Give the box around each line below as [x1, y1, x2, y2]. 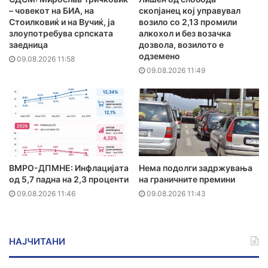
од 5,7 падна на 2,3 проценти [9, 174, 129, 185]
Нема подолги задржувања [139, 163, 252, 173]
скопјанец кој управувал [139, 5, 240, 16]
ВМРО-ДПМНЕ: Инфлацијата [9, 163, 129, 173]
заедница [9, 39, 48, 50]
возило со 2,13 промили [139, 16, 237, 27]
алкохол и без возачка [139, 28, 231, 38]
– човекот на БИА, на [9, 5, 94, 16]
